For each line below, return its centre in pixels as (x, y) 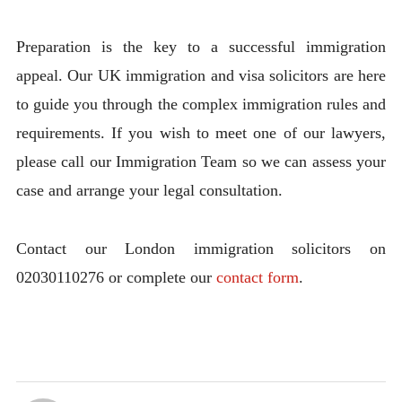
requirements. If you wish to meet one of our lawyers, (201, 133)
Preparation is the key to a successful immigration (201, 47)
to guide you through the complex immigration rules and (201, 105)
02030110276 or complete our (116, 277)
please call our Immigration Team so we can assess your (201, 162)
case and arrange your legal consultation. (149, 191)
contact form (257, 277)
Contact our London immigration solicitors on (201, 248)
